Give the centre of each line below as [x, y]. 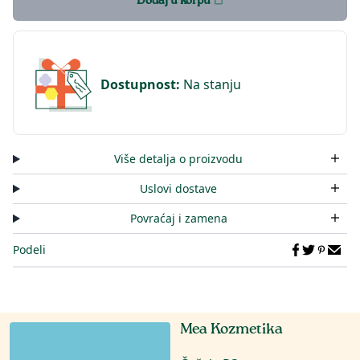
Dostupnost [138, 84]
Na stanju [212, 84]
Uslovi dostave [179, 188]
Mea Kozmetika [231, 330]
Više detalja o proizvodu [179, 159]
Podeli [29, 250]
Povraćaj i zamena [178, 218]
